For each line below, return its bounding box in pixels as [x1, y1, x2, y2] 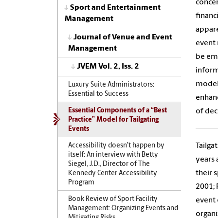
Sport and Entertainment [70, 4, 161, 12]
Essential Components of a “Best [68, 107, 167, 114]
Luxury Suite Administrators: [68, 81, 154, 88]
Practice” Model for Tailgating [68, 116, 159, 123]
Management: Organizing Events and [68, 205, 178, 212]
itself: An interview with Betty [68, 151, 158, 158]
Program [68, 179, 94, 186]
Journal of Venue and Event [73, 33, 172, 41]
